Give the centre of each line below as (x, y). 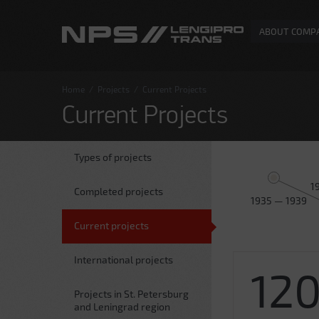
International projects (124, 260)
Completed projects (119, 191)
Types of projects (113, 157)
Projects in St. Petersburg (131, 294)
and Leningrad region (122, 307)
